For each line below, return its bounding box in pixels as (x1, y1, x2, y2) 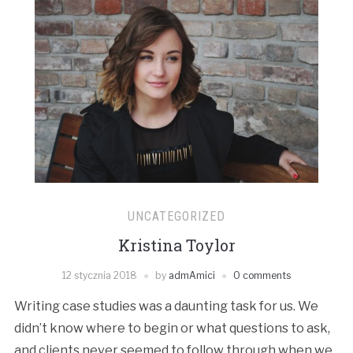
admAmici (169, 269, 215, 282)
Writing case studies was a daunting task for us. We (13, 299, 318, 314)
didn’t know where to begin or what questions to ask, (13, 321, 330, 336)
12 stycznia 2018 (62, 269, 137, 282)
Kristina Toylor (117, 235, 236, 256)
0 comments (233, 269, 291, 282)
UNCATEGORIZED (128, 209, 225, 225)
